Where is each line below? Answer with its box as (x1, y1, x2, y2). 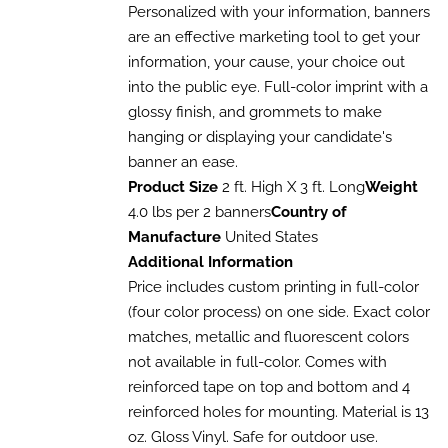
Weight (364, 178, 418, 197)
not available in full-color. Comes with (127, 353, 387, 372)
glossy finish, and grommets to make (127, 103, 382, 122)
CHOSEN (48, 127, 111, 146)
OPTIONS (48, 73, 114, 92)
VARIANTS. (48, 37, 125, 56)
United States (220, 228, 318, 247)
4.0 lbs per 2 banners (127, 203, 271, 222)
